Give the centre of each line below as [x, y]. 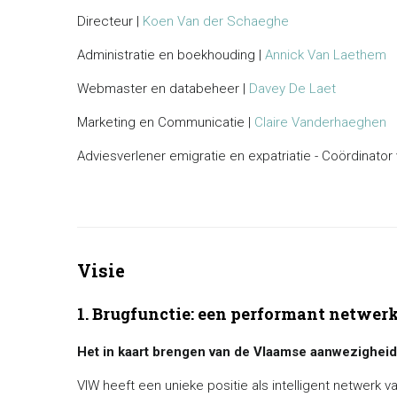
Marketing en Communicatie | [166, 122]
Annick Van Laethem [326, 55]
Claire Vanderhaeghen [320, 122]
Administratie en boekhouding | [171, 55]
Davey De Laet [292, 89]
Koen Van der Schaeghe [216, 21]
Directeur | [110, 21]
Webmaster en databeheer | [163, 89]
